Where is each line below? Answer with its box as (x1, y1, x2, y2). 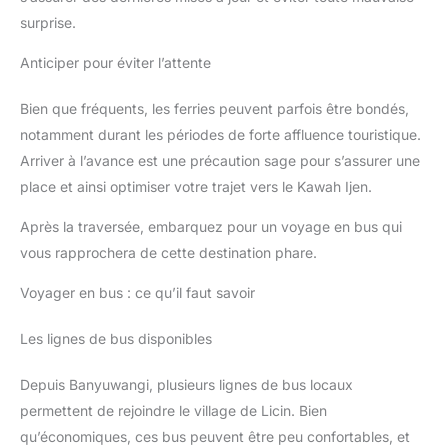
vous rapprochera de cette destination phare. (20, 243, 317, 261)
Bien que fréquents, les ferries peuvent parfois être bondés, (20, 99, 409, 117)
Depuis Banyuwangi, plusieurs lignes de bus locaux (20, 375, 353, 393)
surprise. (20, 13, 76, 31)
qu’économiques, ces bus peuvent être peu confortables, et (20, 427, 410, 445)
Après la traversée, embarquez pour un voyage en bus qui (20, 217, 402, 235)
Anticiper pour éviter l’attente (20, 53, 211, 71)
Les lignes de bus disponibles (20, 329, 212, 347)
